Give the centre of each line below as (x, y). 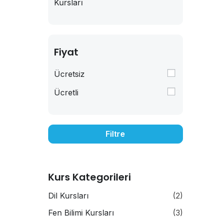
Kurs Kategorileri (89, 177)
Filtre (116, 134)
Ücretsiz (69, 74)
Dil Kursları (68, 195)
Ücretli (66, 92)
